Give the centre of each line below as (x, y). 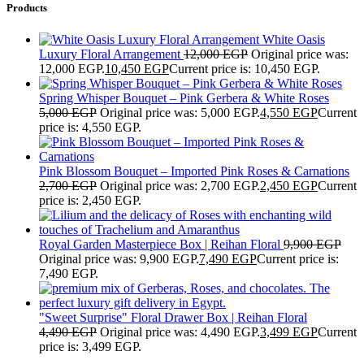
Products (27, 8)
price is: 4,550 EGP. (90, 128)
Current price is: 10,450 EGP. (245, 69)
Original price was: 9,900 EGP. (119, 259)
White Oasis (294, 40)
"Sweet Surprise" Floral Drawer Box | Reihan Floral (173, 318)
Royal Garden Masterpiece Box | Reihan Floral (161, 245)
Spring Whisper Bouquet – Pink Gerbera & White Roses (184, 98)
